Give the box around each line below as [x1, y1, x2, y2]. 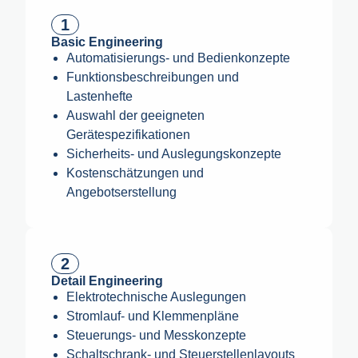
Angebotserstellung [66, 185, 177, 199]
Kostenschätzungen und [66, 166, 205, 180]
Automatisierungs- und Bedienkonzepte [66, 51, 291, 65]
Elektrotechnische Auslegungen [66, 290, 247, 304]
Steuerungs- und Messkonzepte [66, 328, 247, 342]
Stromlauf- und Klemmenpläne [66, 309, 240, 323]
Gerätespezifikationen [66, 128, 191, 141]
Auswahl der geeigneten [66, 109, 205, 122]
